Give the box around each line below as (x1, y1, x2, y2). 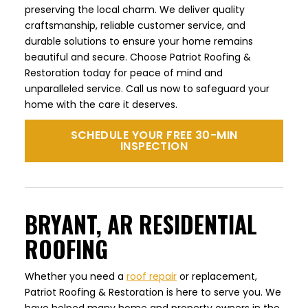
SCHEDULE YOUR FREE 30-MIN (70, 127, 238, 144)
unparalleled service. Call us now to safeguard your (25, 82, 269, 96)
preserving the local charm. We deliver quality (25, 3, 245, 17)
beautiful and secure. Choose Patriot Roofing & (25, 50, 251, 65)
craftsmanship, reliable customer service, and (25, 19, 245, 33)
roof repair (126, 269, 177, 284)
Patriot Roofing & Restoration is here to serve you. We (25, 285, 281, 300)
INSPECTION (120, 138, 188, 155)
